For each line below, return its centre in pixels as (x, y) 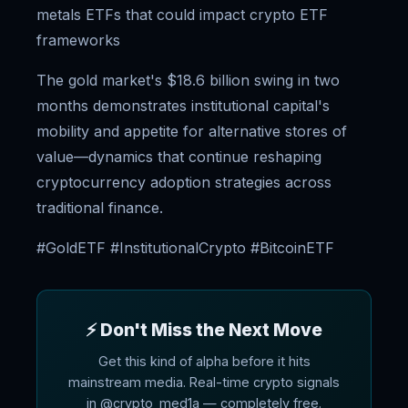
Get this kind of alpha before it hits (204, 361)
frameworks (78, 40)
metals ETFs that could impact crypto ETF (182, 15)
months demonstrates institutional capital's (183, 106)
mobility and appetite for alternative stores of (192, 131)
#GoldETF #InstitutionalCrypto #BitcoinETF (185, 248)
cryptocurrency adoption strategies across (184, 182)
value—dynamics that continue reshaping (179, 157)
